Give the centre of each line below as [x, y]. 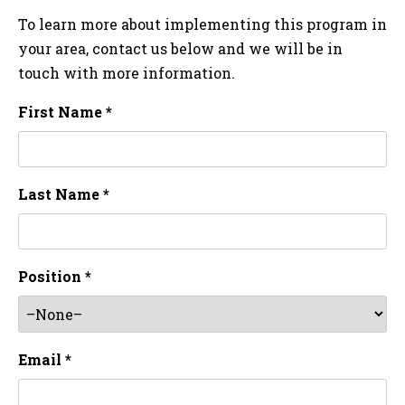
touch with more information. [127, 72]
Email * [45, 360]
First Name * [65, 111]
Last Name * [64, 193]
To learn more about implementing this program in [202, 24]
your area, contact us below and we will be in [180, 48]
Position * [55, 277]
